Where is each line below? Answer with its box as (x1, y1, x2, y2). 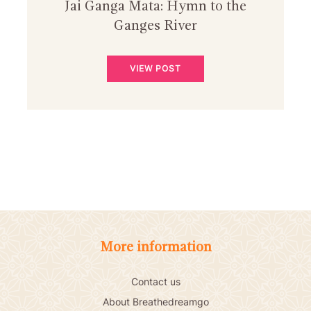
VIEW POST (130, 63, 181, 74)
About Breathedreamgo (102, 296, 209, 308)
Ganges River (114, 19, 197, 34)
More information (99, 241, 212, 255)
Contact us (131, 276, 180, 288)
